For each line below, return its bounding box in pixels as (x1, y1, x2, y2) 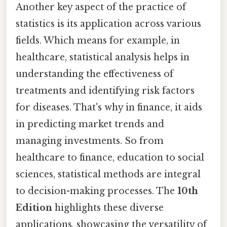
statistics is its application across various (16, 18, 201, 29)
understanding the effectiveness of (16, 68, 173, 80)
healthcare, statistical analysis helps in (16, 51, 190, 63)
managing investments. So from (16, 135, 164, 146)
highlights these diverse (52, 202, 164, 213)
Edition (16, 202, 52, 213)
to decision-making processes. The (16, 185, 177, 197)
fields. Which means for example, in (16, 34, 180, 46)
